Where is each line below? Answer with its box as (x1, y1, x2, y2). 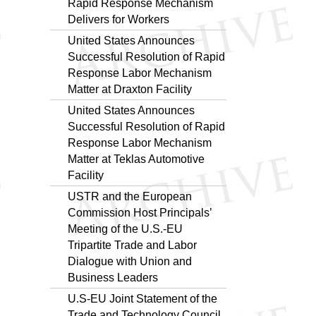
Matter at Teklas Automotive (68, 152, 205, 165)
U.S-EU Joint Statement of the (68, 292, 217, 305)
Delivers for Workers (68, 13, 169, 25)
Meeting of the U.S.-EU (68, 222, 183, 235)
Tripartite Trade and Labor (68, 238, 197, 251)
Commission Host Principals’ (68, 206, 212, 219)
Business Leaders (68, 271, 158, 284)
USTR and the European (68, 190, 192, 202)
